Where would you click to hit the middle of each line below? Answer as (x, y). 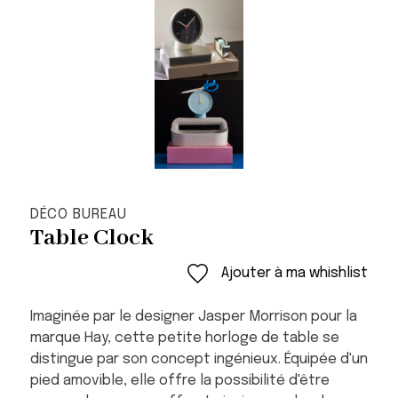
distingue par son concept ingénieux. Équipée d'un (199, 359)
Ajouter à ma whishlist (295, 273)
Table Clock (92, 238)
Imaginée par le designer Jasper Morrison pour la (193, 316)
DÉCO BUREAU (78, 214)
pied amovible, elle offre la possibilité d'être (179, 380)
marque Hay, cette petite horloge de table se (184, 338)
